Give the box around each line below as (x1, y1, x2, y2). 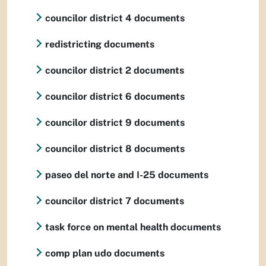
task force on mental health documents (45, 221, 221, 233)
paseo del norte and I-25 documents (45, 169, 208, 180)
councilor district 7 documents (45, 195, 184, 207)
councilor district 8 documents (45, 143, 185, 154)
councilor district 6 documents (45, 91, 185, 102)
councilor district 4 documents (45, 12, 185, 24)
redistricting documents (45, 39, 154, 50)
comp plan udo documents (45, 248, 164, 259)
